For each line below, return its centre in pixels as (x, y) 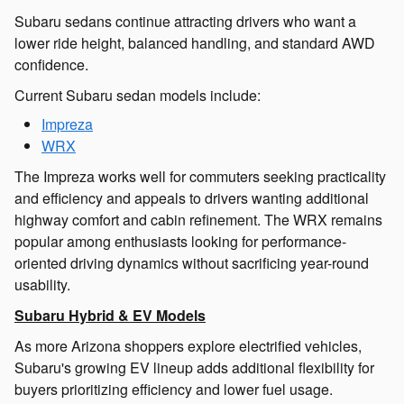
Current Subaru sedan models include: (138, 95)
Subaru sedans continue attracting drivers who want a (185, 21)
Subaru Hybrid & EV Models (110, 315)
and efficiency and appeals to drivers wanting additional (192, 197)
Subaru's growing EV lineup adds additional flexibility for (194, 367)
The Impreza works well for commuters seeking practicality (200, 176)
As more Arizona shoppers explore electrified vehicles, (188, 345)
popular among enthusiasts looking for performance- (180, 241)
